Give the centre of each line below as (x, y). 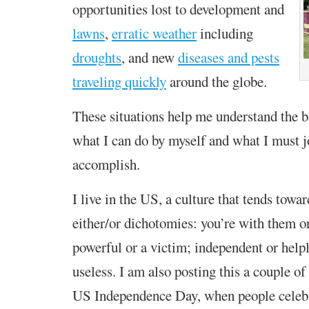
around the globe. (216, 81)
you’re (219, 222)
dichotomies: (162, 222)
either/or (98, 222)
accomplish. (106, 164)
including (225, 33)
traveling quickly (119, 81)
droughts (97, 57)
